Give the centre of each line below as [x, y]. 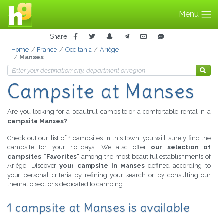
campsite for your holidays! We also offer [79, 147]
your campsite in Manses [102, 166]
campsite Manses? [37, 121]
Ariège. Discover [34, 166]
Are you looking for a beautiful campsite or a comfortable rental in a [109, 112]
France [47, 50]
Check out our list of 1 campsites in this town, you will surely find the [109, 138]
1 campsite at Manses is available [99, 208]
